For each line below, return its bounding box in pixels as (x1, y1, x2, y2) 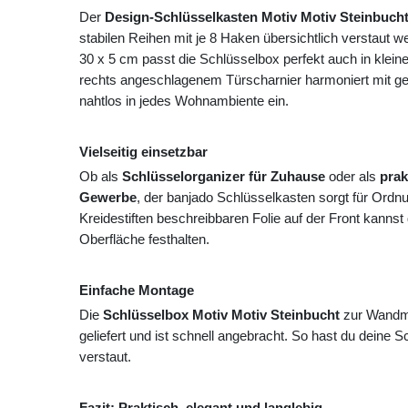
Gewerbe (79, 189, 137, 206)
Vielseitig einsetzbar (79, 144, 208, 160)
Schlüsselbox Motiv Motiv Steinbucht (103, 307, 340, 323)
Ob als (79, 168, 122, 185)
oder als (325, 168, 380, 185)
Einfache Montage (79, 282, 194, 299)
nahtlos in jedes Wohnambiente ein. (79, 93, 289, 109)
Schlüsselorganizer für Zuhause (122, 168, 325, 185)
